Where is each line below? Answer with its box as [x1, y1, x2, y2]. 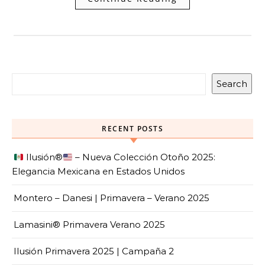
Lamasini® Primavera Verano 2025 [14, 219, 165, 230]
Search [216, 78, 247, 89]
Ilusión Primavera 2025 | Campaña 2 [14, 245, 174, 257]
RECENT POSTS [102, 124, 163, 134]
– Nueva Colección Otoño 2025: [73, 151, 216, 163]
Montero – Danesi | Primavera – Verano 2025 [14, 192, 209, 203]
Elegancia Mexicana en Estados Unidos [12, 166, 185, 177]
